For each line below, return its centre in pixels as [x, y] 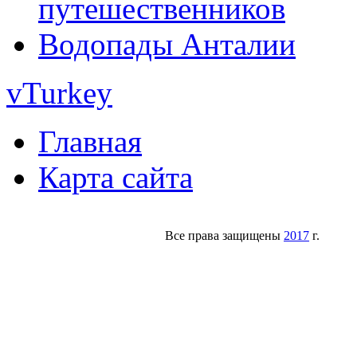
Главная [90, 141]
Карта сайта [116, 177]
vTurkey [59, 92]
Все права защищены [224, 235]
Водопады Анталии [167, 44]
